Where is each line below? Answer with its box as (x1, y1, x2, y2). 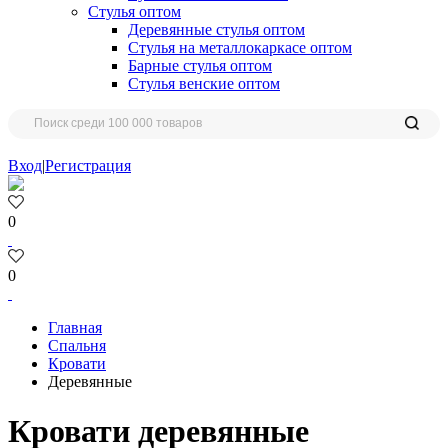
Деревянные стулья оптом (128, 21, 305, 39)
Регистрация (45, 157, 131, 175)
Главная (48, 319, 102, 337)
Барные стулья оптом (128, 57, 272, 75)
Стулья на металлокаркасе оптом (128, 39, 352, 57)
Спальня (48, 337, 106, 355)
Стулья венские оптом (128, 75, 280, 93)
